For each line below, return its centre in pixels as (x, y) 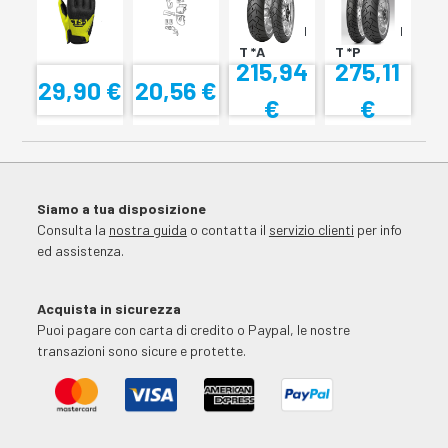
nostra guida (147, 230)
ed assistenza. (80, 251)
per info (377, 230)
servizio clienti (311, 230)
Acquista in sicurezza (108, 309)
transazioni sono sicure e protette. (141, 351)
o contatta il (227, 230)
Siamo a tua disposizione (121, 209)
